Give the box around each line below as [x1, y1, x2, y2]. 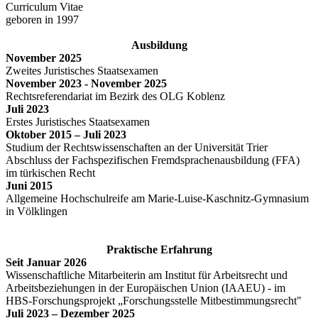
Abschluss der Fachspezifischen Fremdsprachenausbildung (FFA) [6, 153, 300, 166]
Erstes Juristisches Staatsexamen [6, 115, 150, 128]
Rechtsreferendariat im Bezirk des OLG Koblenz [6, 89, 225, 102]
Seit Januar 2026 [6, 256, 87, 268]
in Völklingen [6, 204, 67, 217]
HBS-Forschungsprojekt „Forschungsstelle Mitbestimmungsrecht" [6, 294, 302, 307]
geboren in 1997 [6, 13, 79, 26]
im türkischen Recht [6, 166, 95, 179]
